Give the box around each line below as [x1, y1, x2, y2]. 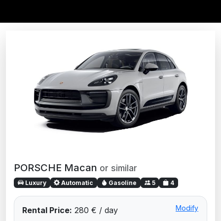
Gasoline [107, 179, 137, 186]
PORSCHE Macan [14, 161, 100, 174]
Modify [176, 203, 198, 212]
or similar [100, 162, 137, 173]
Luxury [23, 179, 46, 186]
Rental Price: [22, 205, 72, 215]
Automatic [60, 179, 94, 186]
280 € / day [72, 205, 118, 215]
